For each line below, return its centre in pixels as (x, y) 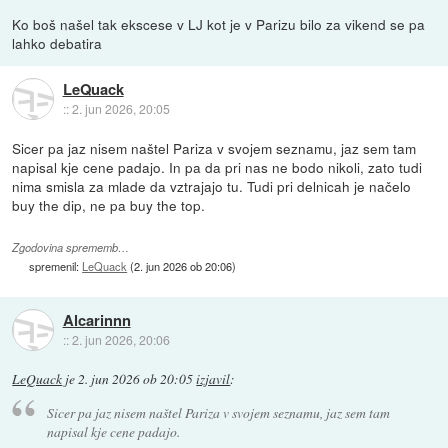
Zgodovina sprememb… (71, 247)
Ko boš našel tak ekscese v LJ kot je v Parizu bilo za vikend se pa (219, 24)
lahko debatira (57, 43)
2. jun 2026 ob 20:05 (136, 379)
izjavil (213, 379)
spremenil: (56, 265)
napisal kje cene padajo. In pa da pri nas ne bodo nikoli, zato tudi (217, 167)
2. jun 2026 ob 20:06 (183, 265)
